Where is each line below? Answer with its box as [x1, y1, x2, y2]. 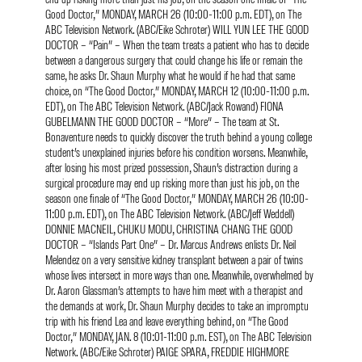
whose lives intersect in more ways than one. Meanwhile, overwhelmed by [45, 266, 314, 282]
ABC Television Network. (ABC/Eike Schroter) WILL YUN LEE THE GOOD [45, 20, 309, 36]
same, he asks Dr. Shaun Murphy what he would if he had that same [45, 66, 295, 82]
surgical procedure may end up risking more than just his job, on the [45, 174, 299, 190]
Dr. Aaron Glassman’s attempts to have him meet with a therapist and [45, 281, 303, 297]
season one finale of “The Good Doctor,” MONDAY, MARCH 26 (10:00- [45, 189, 309, 205]
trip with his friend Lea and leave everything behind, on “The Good [45, 312, 288, 328]
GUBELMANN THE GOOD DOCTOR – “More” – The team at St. [45, 112, 279, 128]
